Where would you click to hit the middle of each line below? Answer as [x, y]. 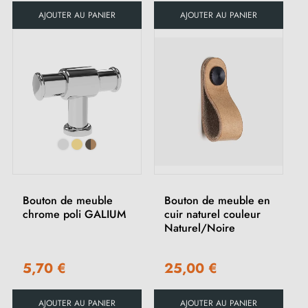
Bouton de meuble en [217, 200]
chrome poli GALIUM [74, 214]
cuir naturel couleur [212, 214]
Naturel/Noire [200, 228]
